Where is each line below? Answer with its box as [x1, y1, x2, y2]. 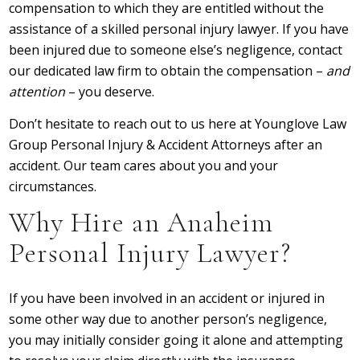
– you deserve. [65, 83, 155, 101]
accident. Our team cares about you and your [9, 156, 279, 174]
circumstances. [9, 177, 97, 195]
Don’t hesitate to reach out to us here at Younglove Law [9, 114, 347, 133]
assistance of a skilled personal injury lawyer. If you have [9, 20, 350, 39]
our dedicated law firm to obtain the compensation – [9, 62, 327, 80]
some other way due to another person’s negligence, [9, 309, 328, 328]
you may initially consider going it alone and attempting [9, 330, 344, 349]
